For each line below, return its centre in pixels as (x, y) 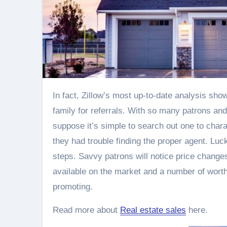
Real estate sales (153, 210)
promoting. (73, 186)
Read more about (86, 210)
